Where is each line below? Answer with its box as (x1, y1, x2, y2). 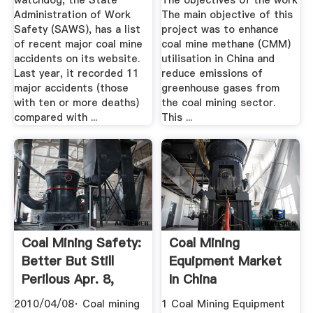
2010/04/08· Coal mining (13, 296, 140, 311)
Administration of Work (13, 8, 131, 22)
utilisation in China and (161, 52, 275, 66)
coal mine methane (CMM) (161, 37, 291, 52)
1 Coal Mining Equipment (161, 296, 286, 311)
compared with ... (13, 110, 97, 125)
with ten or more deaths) (13, 96, 139, 110)
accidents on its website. (13, 52, 140, 66)
